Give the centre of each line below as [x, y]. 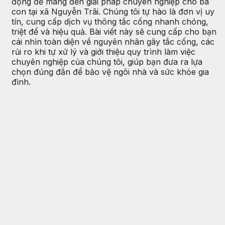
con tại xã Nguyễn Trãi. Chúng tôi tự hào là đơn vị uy [113, 11]
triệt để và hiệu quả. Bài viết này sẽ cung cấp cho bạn [114, 31]
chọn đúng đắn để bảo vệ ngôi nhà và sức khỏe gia [110, 72]
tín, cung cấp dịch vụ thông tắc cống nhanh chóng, [110, 21]
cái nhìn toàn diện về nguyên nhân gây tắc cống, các [113, 41]
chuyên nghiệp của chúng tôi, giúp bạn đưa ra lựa [107, 62]
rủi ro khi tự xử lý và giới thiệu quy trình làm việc [103, 51]
